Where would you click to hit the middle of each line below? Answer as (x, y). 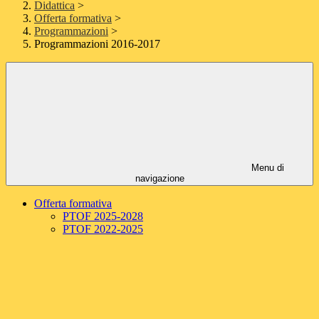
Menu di (266, 168)
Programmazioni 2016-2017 (97, 44)
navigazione (159, 179)
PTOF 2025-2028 (103, 216)
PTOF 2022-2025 (103, 229)
